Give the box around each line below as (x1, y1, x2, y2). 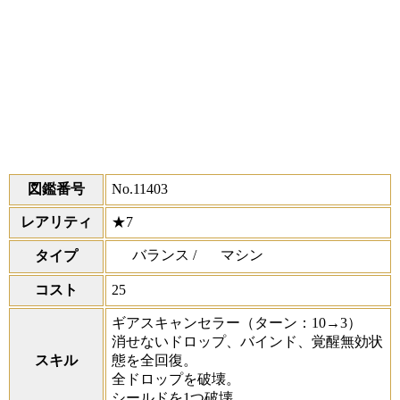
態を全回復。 (112, 352, 197, 368)
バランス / (132, 246, 200, 262)
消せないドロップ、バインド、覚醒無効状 (112, 333, 383, 349)
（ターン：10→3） (240, 314, 362, 330)
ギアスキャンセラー (112, 314, 240, 330)
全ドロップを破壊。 (112, 371, 240, 387)
